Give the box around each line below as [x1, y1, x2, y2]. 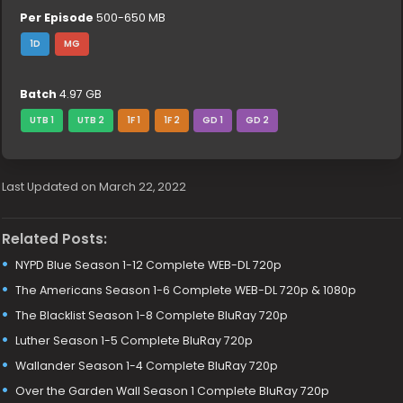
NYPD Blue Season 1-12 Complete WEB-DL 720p [15, 256, 282, 273]
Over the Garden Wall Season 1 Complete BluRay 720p [15, 382, 330, 399]
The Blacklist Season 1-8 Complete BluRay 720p [15, 307, 289, 323]
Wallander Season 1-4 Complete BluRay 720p [15, 357, 279, 373]
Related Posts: [2, 228, 108, 248]
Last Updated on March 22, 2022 [2, 179, 187, 194]
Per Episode [20, 10, 94, 25]
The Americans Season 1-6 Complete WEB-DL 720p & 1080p [15, 282, 357, 298]
